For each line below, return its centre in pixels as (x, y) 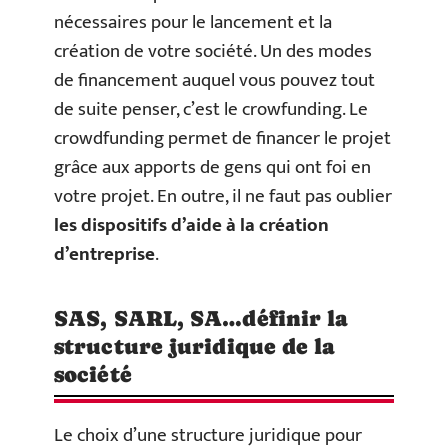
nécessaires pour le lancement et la (193, 22)
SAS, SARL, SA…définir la (201, 318)
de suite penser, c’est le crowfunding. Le (211, 109)
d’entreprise (104, 254)
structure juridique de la (194, 346)
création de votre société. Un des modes (213, 51)
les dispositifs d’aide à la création (191, 225)
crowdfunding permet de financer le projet (222, 138)
